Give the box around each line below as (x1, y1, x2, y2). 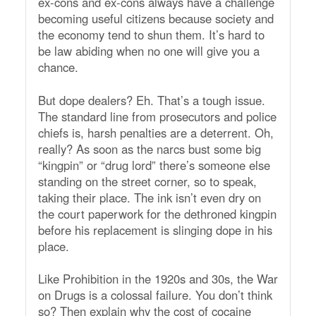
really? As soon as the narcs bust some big (37, 140, 261, 157)
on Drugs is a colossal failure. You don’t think (37, 286, 272, 304)
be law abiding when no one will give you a (37, 42, 260, 59)
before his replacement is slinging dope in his (37, 221, 272, 238)
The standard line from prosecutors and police (37, 107, 276, 125)
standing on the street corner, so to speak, (37, 172, 257, 190)
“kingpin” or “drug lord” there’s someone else (37, 156, 270, 174)
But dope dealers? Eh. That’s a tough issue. (37, 91, 265, 109)
